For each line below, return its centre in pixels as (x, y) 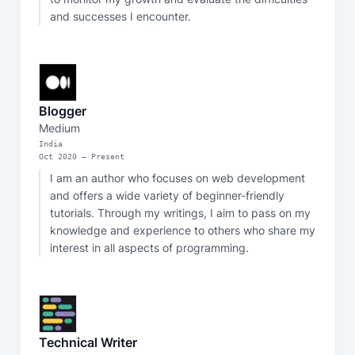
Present (108, 157)
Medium (59, 128)
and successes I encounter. (120, 16)
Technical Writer (88, 342)
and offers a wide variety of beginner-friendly (167, 195)
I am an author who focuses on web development (177, 178)
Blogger (63, 111)
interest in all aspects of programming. (149, 248)
